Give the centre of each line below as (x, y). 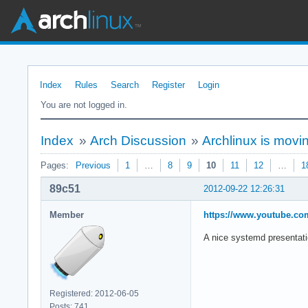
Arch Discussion (138, 141)
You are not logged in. (84, 105)
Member (67, 214)
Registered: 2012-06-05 (94, 293)
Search (125, 85)
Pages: (55, 165)
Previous (93, 165)
